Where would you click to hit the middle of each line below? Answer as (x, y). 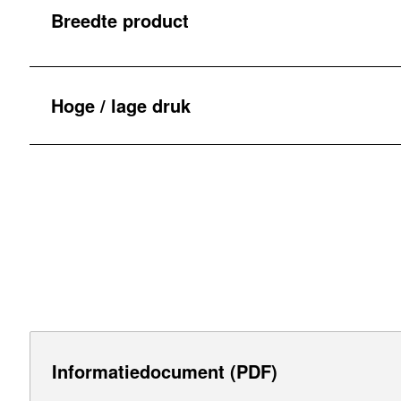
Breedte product (120, 20)
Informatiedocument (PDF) (165, 371)
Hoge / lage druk (121, 105)
